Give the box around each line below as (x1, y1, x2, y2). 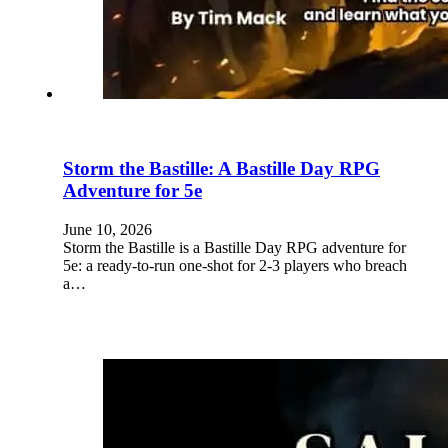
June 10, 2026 (63, 220, 152, 238)
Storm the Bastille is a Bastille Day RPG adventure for (63, 238, 406, 256)
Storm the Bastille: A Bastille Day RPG (63, 157, 380, 179)
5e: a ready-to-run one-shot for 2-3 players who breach (63, 256, 407, 274)
